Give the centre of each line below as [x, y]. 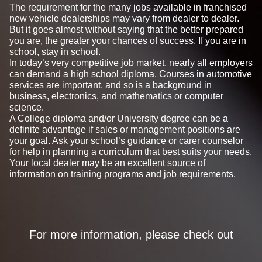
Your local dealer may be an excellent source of [107, 163]
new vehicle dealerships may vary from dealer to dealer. [124, 18]
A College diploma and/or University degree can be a [119, 118]
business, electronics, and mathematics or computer [116, 96]
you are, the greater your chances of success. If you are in [128, 40]
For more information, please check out [131, 234]
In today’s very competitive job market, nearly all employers [131, 63]
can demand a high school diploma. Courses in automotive [131, 74]
